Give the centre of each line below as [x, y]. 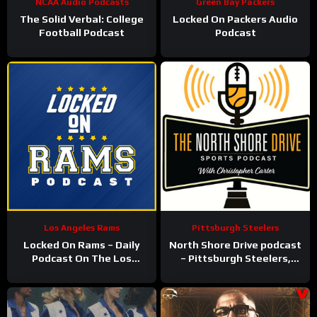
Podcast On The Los [82, 259]
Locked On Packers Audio [235, 19]
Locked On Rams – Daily [82, 245]
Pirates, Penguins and [235, 272]
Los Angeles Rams [82, 228]
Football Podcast [82, 33]
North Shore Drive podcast [235, 245]
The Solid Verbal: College [82, 19]
